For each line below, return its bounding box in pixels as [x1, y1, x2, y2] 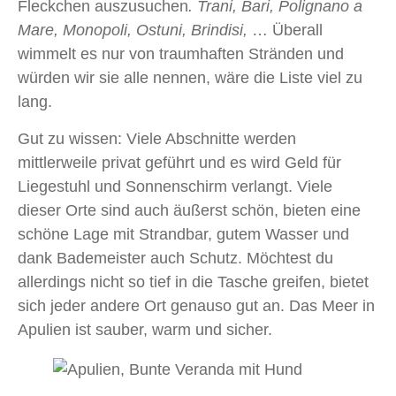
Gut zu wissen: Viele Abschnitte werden [18, 130, 296, 148]
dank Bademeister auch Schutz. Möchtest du [18, 249, 333, 268]
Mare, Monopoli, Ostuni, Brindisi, [18, 21, 247, 40]
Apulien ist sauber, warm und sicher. [18, 321, 272, 339]
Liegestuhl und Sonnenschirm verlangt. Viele [18, 178, 332, 196]
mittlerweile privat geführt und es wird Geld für [18, 154, 341, 172]
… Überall [247, 21, 323, 40]
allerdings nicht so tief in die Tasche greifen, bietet [18, 273, 369, 292]
